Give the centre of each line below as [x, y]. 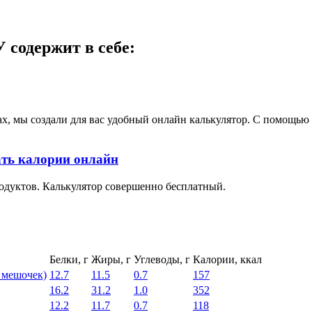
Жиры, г [111, 259]
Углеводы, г [162, 259]
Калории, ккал [227, 259]
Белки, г [69, 259]
